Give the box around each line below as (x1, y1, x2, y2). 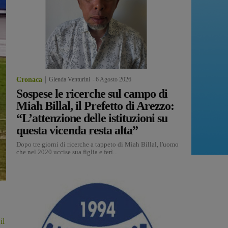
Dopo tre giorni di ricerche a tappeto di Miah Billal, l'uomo (16, 140, 179, 149)
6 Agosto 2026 (96, 76, 131, 83)
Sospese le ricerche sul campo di (16, 87, 167, 101)
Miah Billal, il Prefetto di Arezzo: (16, 99, 174, 113)
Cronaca (16, 76, 42, 84)
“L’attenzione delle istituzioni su (16, 111, 167, 125)
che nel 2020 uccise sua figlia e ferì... (16, 148, 118, 156)
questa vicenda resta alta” (16, 124, 138, 137)
